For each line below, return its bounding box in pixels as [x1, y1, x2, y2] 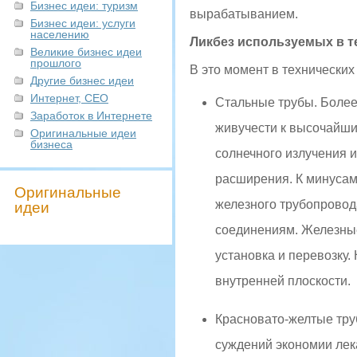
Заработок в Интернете [30, 109, 152, 122]
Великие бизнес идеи [30, 45, 142, 58]
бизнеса [30, 138, 73, 151]
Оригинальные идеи [30, 127, 136, 139]
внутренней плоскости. [215, 274, 351, 288]
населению [30, 28, 89, 41]
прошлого [30, 57, 81, 69]
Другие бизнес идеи [30, 74, 134, 87]
